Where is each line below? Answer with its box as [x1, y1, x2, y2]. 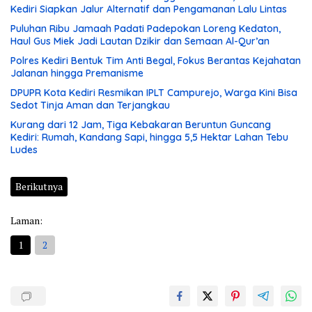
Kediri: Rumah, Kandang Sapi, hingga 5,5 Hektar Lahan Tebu [10, 130, 288, 143]
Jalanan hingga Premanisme [10, 66, 143, 79]
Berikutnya [15, 179, 63, 193]
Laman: [10, 213, 42, 227]
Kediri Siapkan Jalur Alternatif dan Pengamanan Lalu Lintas [10, 2, 287, 15]
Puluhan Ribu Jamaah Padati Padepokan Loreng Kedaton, [10, 22, 281, 35]
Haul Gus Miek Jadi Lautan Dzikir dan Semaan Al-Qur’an [10, 34, 270, 47]
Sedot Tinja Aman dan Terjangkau [10, 98, 170, 111]
